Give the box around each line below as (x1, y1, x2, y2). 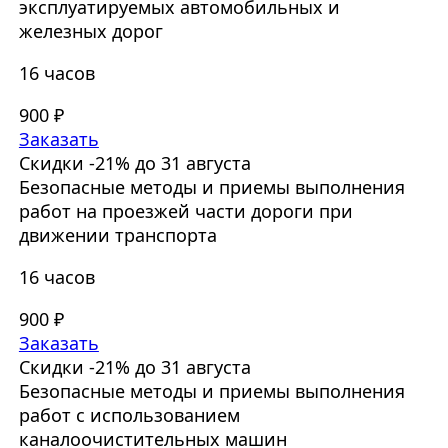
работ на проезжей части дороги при (18, 199, 353, 224)
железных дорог (18, 19, 163, 44)
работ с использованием (18, 403, 240, 428)
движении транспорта (18, 223, 217, 248)
